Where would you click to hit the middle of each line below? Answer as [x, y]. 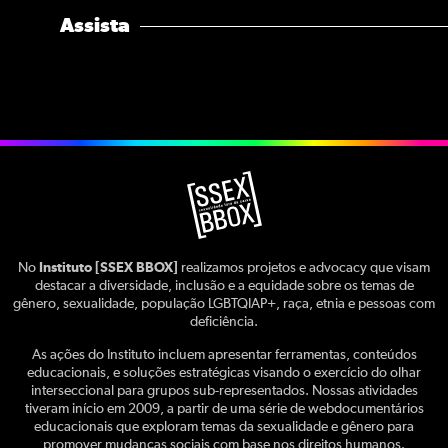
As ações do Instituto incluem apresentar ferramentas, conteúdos [224, 354]
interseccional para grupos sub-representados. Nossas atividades [224, 390]
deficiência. [224, 322]
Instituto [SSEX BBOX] [108, 268]
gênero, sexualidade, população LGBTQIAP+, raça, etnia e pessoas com [224, 304]
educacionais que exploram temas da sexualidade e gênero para [224, 426]
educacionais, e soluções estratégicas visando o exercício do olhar [224, 372]
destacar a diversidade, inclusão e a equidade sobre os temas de [224, 286]
